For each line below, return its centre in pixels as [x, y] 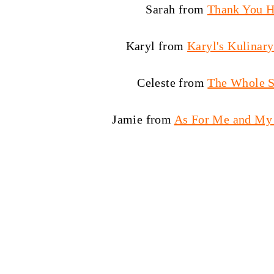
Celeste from [172, 83]
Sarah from [176, 9]
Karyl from [157, 46]
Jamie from [143, 119]
